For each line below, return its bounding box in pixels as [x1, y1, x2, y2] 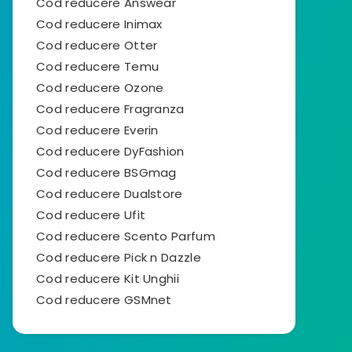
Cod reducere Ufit [36, 207, 146, 223]
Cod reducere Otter [36, 37, 158, 53]
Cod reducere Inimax [36, 16, 163, 32]
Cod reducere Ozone [36, 79, 164, 96]
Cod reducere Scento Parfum [36, 228, 215, 244]
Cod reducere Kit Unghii [36, 270, 179, 287]
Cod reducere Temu [36, 58, 159, 75]
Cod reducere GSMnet [36, 291, 172, 308]
